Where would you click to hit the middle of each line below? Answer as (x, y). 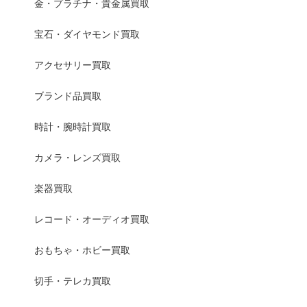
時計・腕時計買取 (73, 127)
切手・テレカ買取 (73, 281)
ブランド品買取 (68, 96)
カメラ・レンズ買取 (77, 158)
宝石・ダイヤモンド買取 (87, 35)
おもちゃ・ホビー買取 (82, 250)
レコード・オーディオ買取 (92, 220)
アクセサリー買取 (73, 65)
